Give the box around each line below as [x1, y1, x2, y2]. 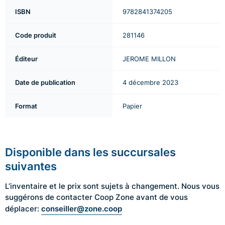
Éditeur [15, 54, 38, 63]
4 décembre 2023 [123, 77, 178, 87]
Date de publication [15, 77, 75, 87]
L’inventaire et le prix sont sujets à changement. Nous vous [5, 180, 219, 191]
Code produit [15, 30, 56, 40]
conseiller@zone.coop [41, 202, 122, 214]
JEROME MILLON [123, 54, 176, 63]
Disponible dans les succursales [5, 144, 176, 160]
